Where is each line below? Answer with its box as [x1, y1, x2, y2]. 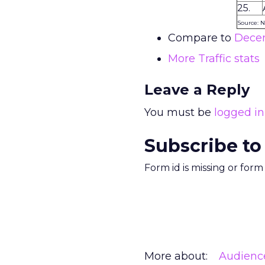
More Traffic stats [168, 52, 260, 65]
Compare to [168, 31, 234, 44]
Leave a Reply [144, 81, 250, 98]
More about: [144, 250, 208, 263]
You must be [144, 106, 214, 119]
